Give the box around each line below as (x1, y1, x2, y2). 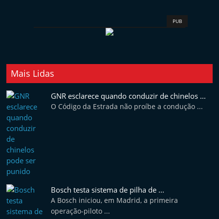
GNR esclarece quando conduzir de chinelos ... (51, 91, 206, 101)
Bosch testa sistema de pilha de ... (51, 185, 165, 195)
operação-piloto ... (51, 206, 110, 216)
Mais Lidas (11, 67, 55, 79)
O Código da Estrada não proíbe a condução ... (51, 102, 203, 111)
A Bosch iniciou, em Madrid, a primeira (51, 196, 178, 205)
